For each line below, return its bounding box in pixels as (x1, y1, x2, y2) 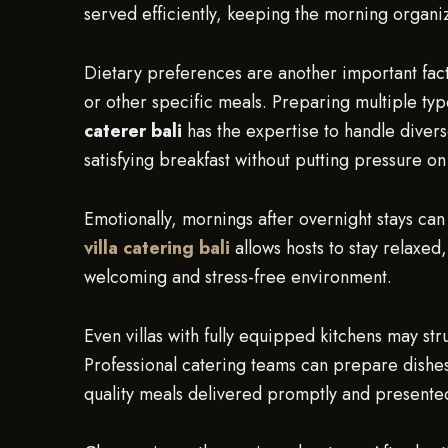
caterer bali (84, 118, 182, 144)
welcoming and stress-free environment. (84, 264, 392, 290)
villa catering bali (84, 235, 230, 261)
